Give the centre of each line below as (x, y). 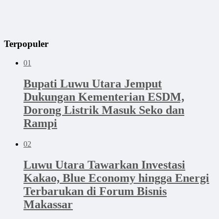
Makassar (48, 204)
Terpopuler (26, 44)
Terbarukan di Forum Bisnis (95, 191)
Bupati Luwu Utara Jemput (93, 83)
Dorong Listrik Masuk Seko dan (104, 110)
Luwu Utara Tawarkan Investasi (104, 164)
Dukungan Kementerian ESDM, (104, 97)
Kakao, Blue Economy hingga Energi (116, 178)
